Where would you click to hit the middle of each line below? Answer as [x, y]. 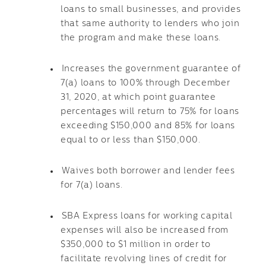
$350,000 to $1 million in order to [136, 245]
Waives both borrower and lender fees [148, 171]
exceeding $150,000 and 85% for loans [148, 126]
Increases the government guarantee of [151, 69]
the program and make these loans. [141, 38]
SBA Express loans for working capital [147, 216]
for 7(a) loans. [92, 185]
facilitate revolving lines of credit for [144, 259]
